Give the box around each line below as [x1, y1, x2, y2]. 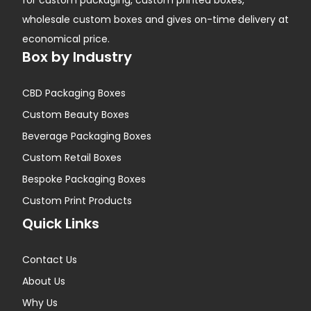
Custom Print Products [22, 194, 132, 208]
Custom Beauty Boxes [22, 108, 129, 122]
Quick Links [22, 214, 99, 234]
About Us [22, 274, 65, 289]
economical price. [22, 32, 110, 47]
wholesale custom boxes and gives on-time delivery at [22, 12, 289, 27]
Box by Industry [22, 47, 132, 67]
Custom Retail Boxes [22, 151, 121, 165]
